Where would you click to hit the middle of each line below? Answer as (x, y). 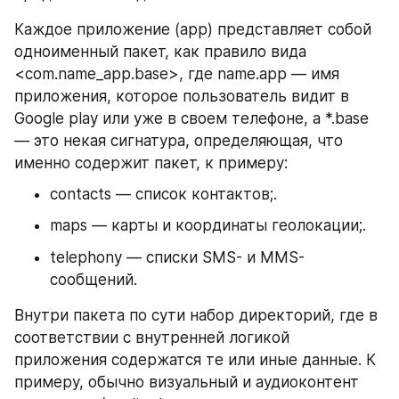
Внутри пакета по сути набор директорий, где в (196, 315)
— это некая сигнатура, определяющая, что (179, 140)
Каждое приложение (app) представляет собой (193, 29)
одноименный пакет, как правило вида (160, 51)
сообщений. (94, 279)
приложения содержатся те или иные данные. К (195, 359)
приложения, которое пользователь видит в (182, 96)
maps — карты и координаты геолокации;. (208, 226)
